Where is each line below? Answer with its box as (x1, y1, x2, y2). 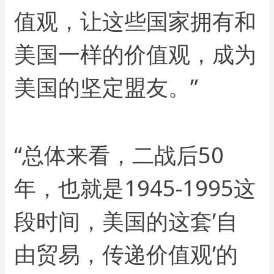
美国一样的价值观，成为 (14, 39, 257, 69)
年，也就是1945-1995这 (14, 173, 256, 204)
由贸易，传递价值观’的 (14, 239, 239, 270)
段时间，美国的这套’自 (14, 206, 239, 237)
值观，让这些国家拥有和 (14, 6, 257, 36)
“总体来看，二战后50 (14, 140, 224, 171)
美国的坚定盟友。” (14, 72, 199, 102)
